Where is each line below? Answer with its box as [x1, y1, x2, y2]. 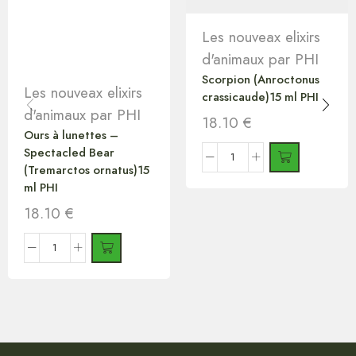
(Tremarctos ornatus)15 [24, 161, 149, 179]
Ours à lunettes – [24, 126, 118, 144]
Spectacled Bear [24, 143, 114, 161]
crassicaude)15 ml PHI [202, 87, 319, 106]
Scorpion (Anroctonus [202, 70, 319, 88]
